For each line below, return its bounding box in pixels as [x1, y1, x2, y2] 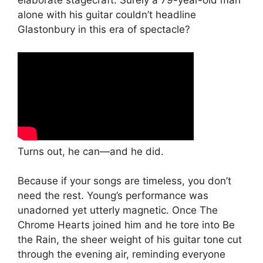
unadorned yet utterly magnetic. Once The [18, 204, 218, 217]
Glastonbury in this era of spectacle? [18, 23, 190, 36]
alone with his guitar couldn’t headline [18, 9, 196, 21]
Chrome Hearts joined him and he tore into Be [18, 219, 235, 231]
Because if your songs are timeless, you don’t [18, 175, 231, 187]
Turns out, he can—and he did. [18, 145, 164, 157]
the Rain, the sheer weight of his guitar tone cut [18, 234, 242, 246]
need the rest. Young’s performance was [18, 190, 208, 202]
